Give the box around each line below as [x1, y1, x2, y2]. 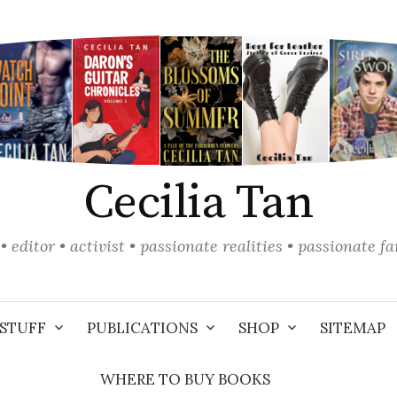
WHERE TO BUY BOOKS [100, 370, 270, 389]
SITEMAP [319, 318, 385, 338]
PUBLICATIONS [86, 318, 198, 338]
